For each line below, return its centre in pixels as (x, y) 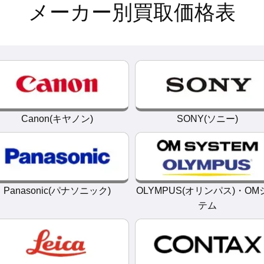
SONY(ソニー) (207, 119)
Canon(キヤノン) (57, 119)
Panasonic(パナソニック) (57, 191)
